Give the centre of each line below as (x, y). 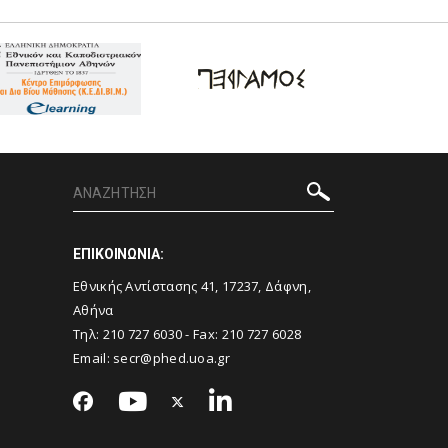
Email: (93, 358)
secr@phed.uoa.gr (171, 358)
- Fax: (202, 334)
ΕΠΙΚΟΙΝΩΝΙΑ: (118, 254)
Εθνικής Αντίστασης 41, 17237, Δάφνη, (192, 286)
